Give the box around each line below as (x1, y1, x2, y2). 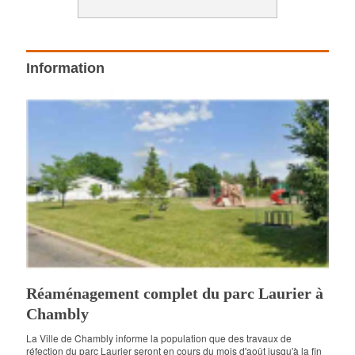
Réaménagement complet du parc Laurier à (26, 284, 324, 303)
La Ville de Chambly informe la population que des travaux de (26, 331, 292, 345)
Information (26, 59, 105, 76)
